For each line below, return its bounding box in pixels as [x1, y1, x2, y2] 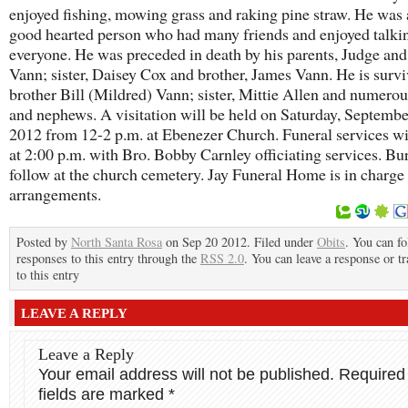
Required [339, 365, 405, 383]
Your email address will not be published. [38, 365, 334, 383]
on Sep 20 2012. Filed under [162, 233, 317, 250]
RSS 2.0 [200, 250, 244, 267]
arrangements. [9, 183, 101, 205]
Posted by [16, 233, 71, 250]
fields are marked [38, 385, 168, 403]
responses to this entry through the [16, 250, 200, 267]
